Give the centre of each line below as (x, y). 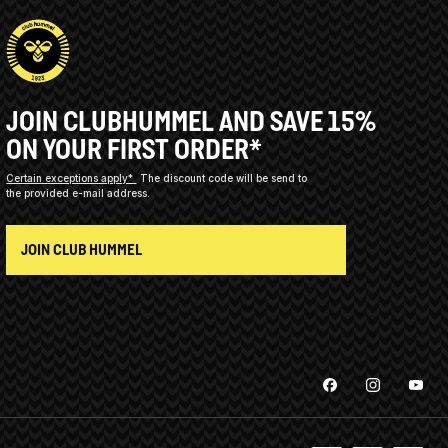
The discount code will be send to (223, 177)
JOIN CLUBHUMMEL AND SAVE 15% (191, 120)
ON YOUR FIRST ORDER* (134, 148)
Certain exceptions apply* (71, 177)
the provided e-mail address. (78, 192)
